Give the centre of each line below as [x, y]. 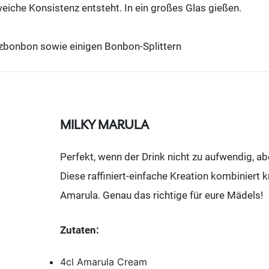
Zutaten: [80, 230]
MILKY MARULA [104, 125]
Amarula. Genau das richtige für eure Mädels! [162, 195]
